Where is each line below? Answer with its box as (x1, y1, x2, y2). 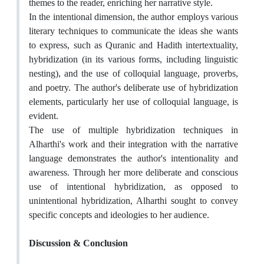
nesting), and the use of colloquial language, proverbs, (29, 68, 238, 80)
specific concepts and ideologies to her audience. (29, 209, 209, 221)
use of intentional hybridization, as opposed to (29, 181, 238, 193)
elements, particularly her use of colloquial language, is (29, 96, 238, 108)
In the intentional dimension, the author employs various (29, 11, 238, 23)
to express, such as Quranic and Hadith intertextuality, (29, 39, 238, 51)
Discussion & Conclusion (29, 237, 128, 249)
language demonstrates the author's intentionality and (29, 153, 238, 164)
